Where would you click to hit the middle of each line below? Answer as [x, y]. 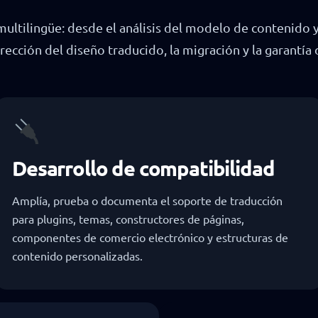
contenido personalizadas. [77, 255]
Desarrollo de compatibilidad [143, 168]
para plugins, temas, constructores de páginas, [128, 218]
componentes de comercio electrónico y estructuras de [150, 237]
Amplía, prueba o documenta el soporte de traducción [147, 200]
